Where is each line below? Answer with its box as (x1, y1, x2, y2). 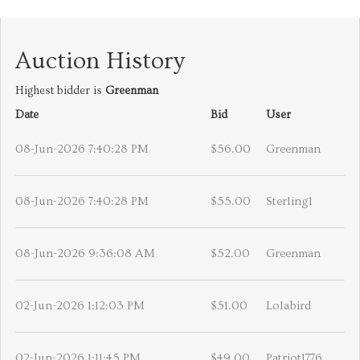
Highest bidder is (15, 84, 105, 98)
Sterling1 (266, 194, 313, 209)
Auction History (15, 47, 185, 76)
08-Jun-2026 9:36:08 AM (15, 247, 155, 261)
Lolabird (266, 299, 311, 313)
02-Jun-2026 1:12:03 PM (15, 299, 145, 313)
